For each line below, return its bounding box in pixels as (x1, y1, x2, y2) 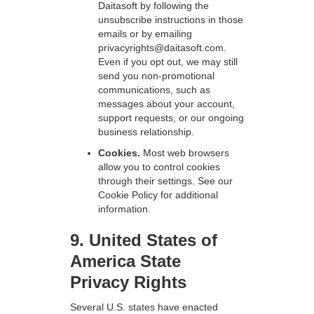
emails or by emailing (98, 28, 192, 39)
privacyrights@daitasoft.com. (98, 42, 226, 53)
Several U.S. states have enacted (70, 301, 218, 313)
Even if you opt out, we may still (98, 56, 238, 67)
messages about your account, (98, 98, 235, 109)
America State (70, 252, 181, 271)
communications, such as (98, 84, 210, 95)
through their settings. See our (98, 175, 233, 186)
